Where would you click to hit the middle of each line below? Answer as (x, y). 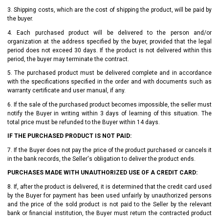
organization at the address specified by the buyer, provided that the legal (109, 41)
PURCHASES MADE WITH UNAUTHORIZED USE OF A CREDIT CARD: (102, 173)
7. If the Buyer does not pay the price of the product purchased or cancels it (109, 150)
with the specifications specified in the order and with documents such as (109, 82)
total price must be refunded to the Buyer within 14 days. (84, 122)
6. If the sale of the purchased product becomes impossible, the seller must (109, 104)
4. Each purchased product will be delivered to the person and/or (109, 33)
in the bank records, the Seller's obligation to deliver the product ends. (101, 159)
